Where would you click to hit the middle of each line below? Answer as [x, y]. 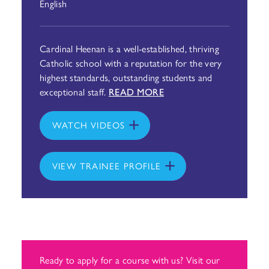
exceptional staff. [74, 92]
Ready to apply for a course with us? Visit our [130, 260]
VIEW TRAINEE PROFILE [106, 165]
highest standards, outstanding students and [126, 77]
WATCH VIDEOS [89, 125]
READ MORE [136, 92]
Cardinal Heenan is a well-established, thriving [129, 48]
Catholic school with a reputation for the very [131, 63]
